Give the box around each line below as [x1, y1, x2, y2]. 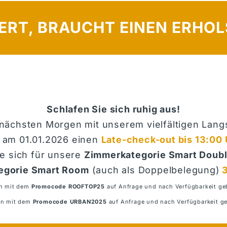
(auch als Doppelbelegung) [89, 165, 220, 176]
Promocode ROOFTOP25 [31, 183, 107, 191]
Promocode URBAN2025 [32, 198, 107, 206]
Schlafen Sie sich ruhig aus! [47, 104, 180, 115]
